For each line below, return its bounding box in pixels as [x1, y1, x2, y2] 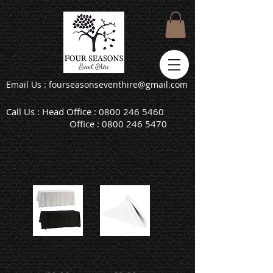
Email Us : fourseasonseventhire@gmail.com [6, 79, 188, 91]
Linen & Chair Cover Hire [37, 146, 158, 158]
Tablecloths [32, 246, 84, 260]
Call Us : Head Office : [6, 105, 99, 118]
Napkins [106, 246, 144, 260]
